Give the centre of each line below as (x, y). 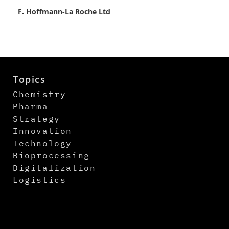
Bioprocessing (51, 155)
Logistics (40, 180)
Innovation (42, 131)
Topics (29, 79)
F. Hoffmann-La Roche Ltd (64, 11)
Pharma (31, 106)
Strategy (37, 118)
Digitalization (54, 167)
